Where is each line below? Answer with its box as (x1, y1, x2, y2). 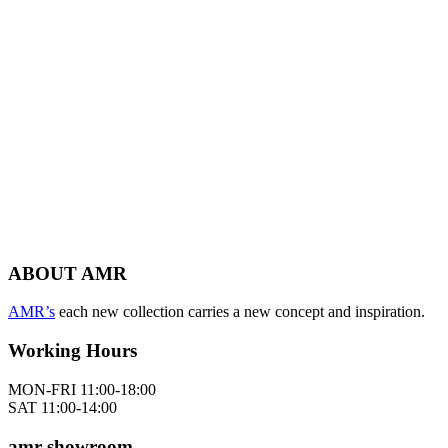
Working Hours (8, 340, 137, 362)
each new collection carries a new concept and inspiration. (55, 303, 425, 321)
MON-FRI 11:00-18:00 (8, 380, 156, 398)
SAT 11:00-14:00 (8, 398, 117, 416)
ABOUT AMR (8, 262, 127, 284)
